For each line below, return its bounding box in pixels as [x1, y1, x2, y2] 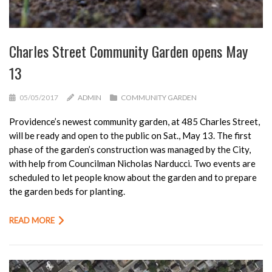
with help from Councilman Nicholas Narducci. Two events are [9, 158, 256, 169]
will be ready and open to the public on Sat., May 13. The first [9, 130, 251, 141]
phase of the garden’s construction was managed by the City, [9, 144, 251, 155]
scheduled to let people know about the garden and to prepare [9, 172, 257, 183]
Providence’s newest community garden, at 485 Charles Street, [9, 116, 260, 127]
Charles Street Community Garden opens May [9, 40, 248, 63]
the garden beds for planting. [9, 186, 125, 197]
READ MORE [9, 216, 55, 226]
